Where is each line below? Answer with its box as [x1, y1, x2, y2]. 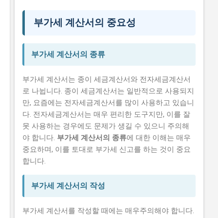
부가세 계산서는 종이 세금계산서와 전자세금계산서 [22, 75, 191, 84]
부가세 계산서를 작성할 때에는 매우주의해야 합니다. [22, 206, 194, 216]
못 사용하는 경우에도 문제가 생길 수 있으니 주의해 [22, 122, 189, 131]
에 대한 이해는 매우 [127, 133, 191, 143]
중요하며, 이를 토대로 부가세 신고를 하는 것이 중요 [22, 145, 191, 154]
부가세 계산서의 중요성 [34, 17, 136, 29]
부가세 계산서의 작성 [31, 181, 105, 191]
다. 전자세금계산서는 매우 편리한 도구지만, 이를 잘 [22, 110, 190, 119]
